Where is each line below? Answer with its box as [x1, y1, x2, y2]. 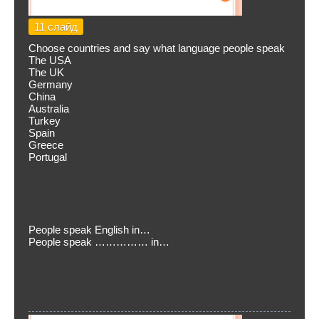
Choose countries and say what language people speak [28, 42, 285, 54]
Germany [28, 78, 73, 90]
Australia [28, 103, 69, 115]
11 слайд [34, 21, 78, 33]
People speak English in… [28, 224, 150, 236]
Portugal [28, 151, 67, 163]
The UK [28, 66, 64, 78]
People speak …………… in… [28, 236, 169, 248]
